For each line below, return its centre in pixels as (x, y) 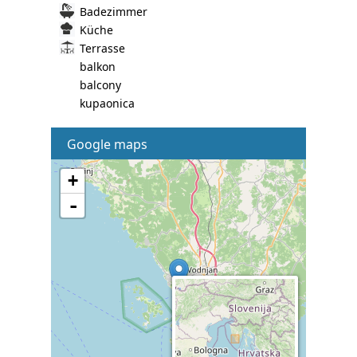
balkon (98, 66)
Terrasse (102, 48)
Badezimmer (114, 11)
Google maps (107, 144)
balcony (100, 84)
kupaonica (107, 103)
